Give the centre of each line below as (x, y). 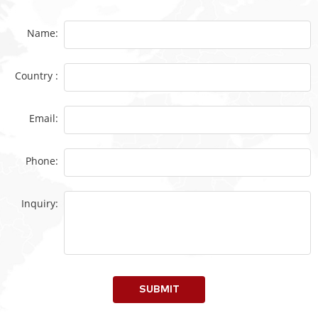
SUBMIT (159, 290)
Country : (37, 76)
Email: (44, 118)
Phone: (42, 161)
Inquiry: (40, 203)
